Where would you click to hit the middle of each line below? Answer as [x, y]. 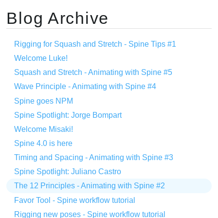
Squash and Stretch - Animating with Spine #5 [93, 73]
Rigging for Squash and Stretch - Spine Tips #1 [95, 44]
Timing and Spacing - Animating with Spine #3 [94, 158]
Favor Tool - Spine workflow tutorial [75, 200]
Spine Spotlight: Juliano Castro [68, 172]
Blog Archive [58, 18]
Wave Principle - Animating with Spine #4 [85, 87]
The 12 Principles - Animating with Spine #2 [90, 186]
